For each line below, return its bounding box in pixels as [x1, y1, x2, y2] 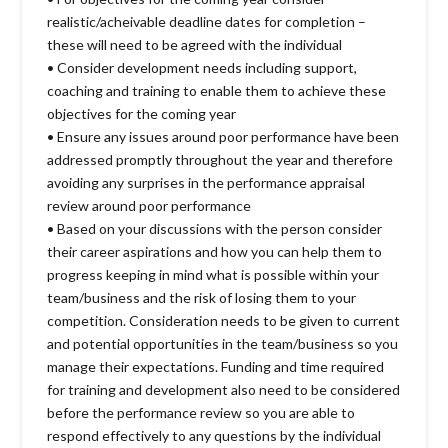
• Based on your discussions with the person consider [47, 219, 383, 237]
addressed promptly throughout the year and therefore [47, 150, 394, 168]
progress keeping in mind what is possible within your [47, 265, 380, 283]
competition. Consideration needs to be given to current [47, 311, 401, 329]
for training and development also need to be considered [47, 380, 401, 398]
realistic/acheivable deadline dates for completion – [47, 12, 367, 30]
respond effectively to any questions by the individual [47, 426, 382, 444]
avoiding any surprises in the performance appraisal [47, 173, 366, 191]
